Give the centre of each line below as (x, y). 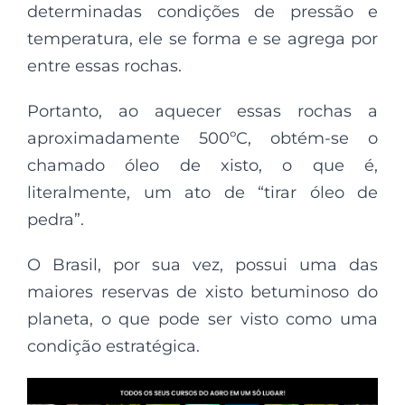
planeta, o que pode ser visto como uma (202, 320)
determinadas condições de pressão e (202, 12)
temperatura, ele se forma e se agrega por (202, 39)
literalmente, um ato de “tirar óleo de (202, 193)
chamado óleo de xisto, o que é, (202, 166)
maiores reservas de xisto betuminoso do (202, 292)
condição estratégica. (113, 347)
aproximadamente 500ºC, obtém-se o (202, 139)
